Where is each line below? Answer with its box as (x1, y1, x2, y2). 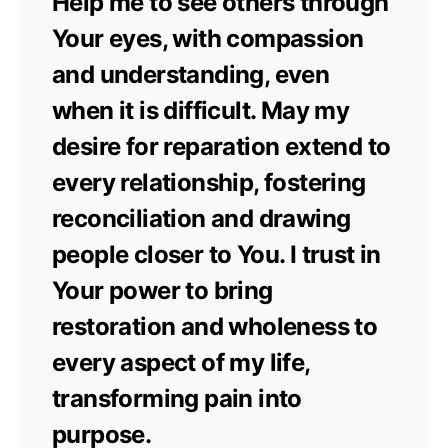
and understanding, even (52, 59, 330, 89)
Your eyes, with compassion (52, 23, 364, 53)
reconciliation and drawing (52, 203, 351, 233)
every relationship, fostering (52, 167, 366, 197)
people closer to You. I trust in (52, 239, 381, 269)
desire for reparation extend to (52, 131, 391, 161)
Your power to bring (52, 275, 273, 305)
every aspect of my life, (52, 347, 310, 377)
